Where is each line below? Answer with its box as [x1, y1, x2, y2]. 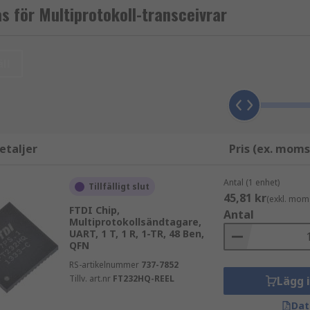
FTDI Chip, [69, 203, 120, 217]
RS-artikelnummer [69, 259, 139, 271]
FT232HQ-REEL [112, 273, 174, 284]
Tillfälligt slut [88, 181, 149, 192]
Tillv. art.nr [69, 273, 111, 284]
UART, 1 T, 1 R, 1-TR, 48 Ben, [69, 227, 204, 240]
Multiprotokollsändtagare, [69, 215, 201, 228]
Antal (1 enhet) [223, 176, 280, 188]
